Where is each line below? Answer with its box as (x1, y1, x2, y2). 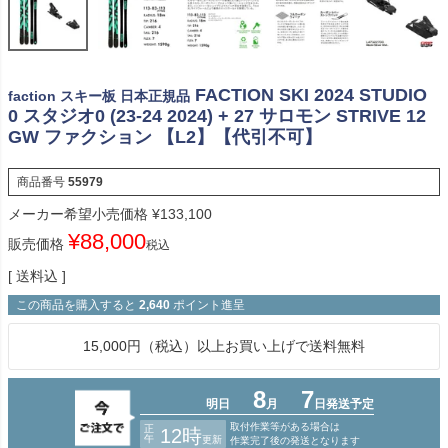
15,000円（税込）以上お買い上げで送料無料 (83, 337, 365, 354)
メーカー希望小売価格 (8, 205, 148, 222)
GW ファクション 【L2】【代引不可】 (8, 126, 322, 147)
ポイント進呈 (173, 297, 245, 312)
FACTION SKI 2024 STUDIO (195, 84, 427, 105)
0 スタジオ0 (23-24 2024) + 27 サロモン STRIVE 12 (8, 105, 426, 126)
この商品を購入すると (16, 297, 136, 312)
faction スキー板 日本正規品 (8, 87, 190, 104)
